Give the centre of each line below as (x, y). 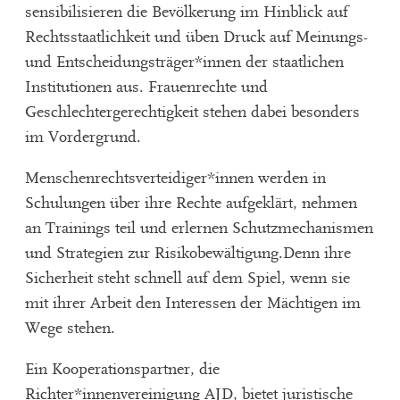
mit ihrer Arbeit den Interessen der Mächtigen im (192, 304)
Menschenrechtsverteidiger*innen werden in (175, 179)
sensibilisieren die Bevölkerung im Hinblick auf (186, 12)
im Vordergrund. (83, 137)
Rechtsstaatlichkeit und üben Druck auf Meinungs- (196, 37)
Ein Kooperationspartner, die (122, 370)
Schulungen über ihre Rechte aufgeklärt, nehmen (191, 204)
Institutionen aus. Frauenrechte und (146, 87)
